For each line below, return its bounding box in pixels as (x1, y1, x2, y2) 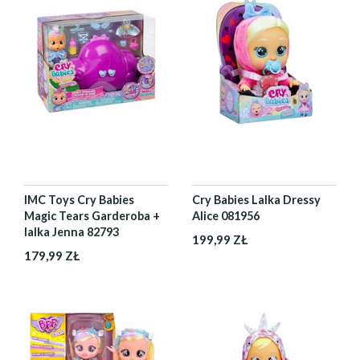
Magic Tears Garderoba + (24, 209, 160, 223)
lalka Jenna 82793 (24, 225, 119, 239)
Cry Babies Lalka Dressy (192, 193, 321, 207)
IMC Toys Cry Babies (24, 193, 134, 207)
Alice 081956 (192, 209, 260, 223)
